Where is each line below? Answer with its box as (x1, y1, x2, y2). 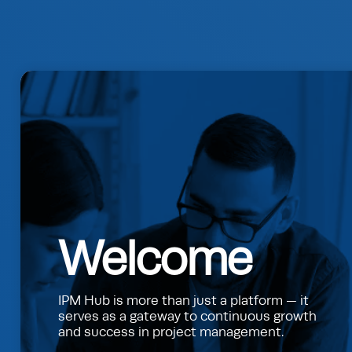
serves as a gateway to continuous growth (58, 309, 317, 324)
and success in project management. (58, 324, 284, 340)
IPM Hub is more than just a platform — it (58, 293, 309, 309)
